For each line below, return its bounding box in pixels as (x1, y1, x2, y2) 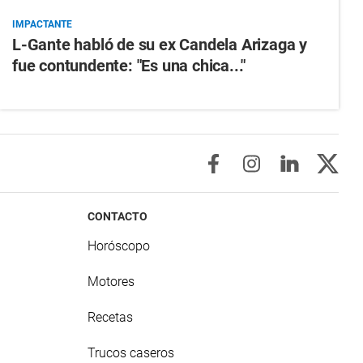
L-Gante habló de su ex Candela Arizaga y (11, 35, 307, 55)
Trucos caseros (88, 345, 175, 361)
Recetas (88, 310, 134, 326)
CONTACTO (88, 210, 148, 224)
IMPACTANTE (11, 19, 72, 31)
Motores (88, 274, 135, 290)
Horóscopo (88, 238, 151, 254)
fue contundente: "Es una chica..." (11, 56, 246, 76)
